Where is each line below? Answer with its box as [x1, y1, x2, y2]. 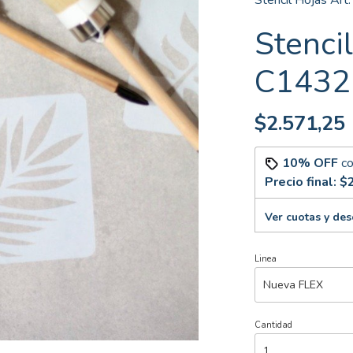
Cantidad [254, 319, 292, 331]
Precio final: [264, 173, 340, 191]
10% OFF [281, 154, 338, 172]
